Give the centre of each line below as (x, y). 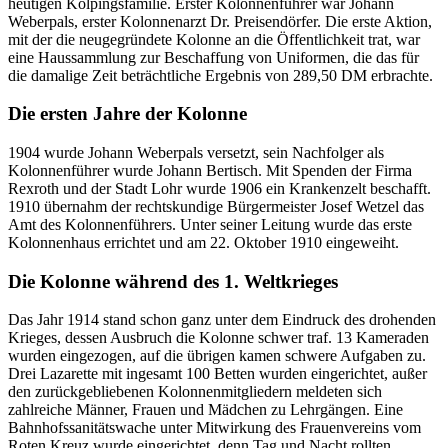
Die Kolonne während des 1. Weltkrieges (173, 281)
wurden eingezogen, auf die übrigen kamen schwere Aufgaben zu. (217, 356)
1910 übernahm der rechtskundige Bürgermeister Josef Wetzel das (216, 206)
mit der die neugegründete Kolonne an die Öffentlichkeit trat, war (214, 39)
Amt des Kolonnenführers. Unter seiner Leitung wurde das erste (210, 224)
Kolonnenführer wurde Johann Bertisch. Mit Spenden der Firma (210, 170)
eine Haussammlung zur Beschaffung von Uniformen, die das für (213, 57)
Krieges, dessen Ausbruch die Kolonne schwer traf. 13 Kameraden (218, 338)
